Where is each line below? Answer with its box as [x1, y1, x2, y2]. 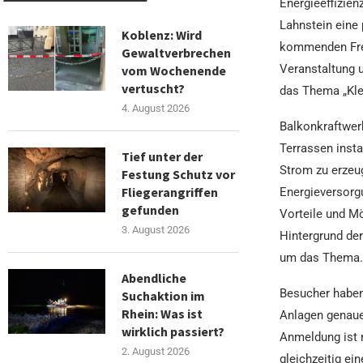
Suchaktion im [122, 287, 205, 304]
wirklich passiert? [122, 322, 224, 340]
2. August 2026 [122, 344, 190, 357]
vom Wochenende [122, 62, 226, 79]
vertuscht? [122, 79, 185, 96]
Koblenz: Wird [122, 26, 202, 43]
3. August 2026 [122, 223, 190, 236]
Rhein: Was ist [122, 305, 203, 322]
